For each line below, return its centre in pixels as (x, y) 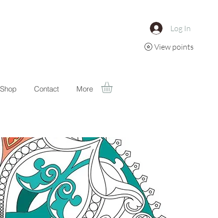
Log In (181, 28)
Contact (46, 89)
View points (174, 47)
